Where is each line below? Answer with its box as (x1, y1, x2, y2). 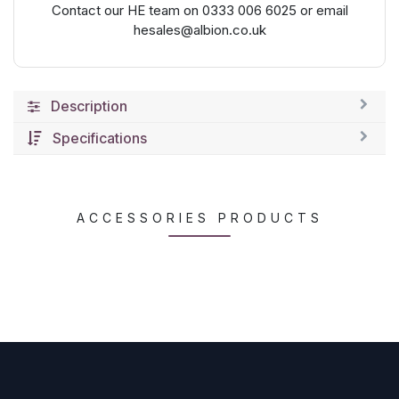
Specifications (53, 128, 147, 147)
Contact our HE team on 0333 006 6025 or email (51, 2, 348, 20)
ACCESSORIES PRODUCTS (76, 209, 323, 225)
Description (51, 96, 127, 115)
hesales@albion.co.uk (133, 21, 266, 39)
